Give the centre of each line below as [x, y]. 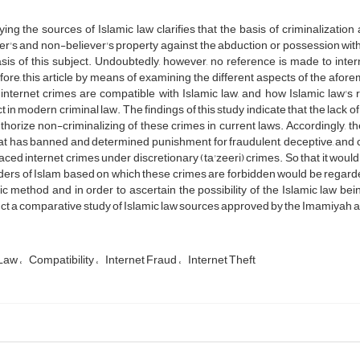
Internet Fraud [141, 260]
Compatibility [62, 260]
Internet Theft [221, 260]
